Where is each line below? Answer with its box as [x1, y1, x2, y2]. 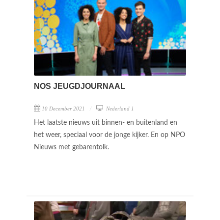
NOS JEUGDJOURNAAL [34, 82, 125, 90]
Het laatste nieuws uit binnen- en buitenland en [34, 119, 177, 126]
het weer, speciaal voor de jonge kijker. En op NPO [34, 131, 185, 138]
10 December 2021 [42, 105, 85, 111]
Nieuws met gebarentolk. [34, 143, 111, 151]
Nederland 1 [105, 105, 134, 111]
